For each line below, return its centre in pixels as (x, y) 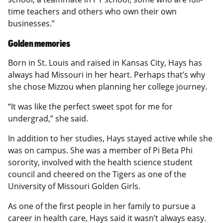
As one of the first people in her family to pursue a (102, 206)
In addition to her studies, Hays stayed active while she (110, 139)
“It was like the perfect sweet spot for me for (90, 107)
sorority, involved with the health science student (100, 163)
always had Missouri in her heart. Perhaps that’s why (107, 75)
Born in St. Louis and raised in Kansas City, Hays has (105, 63)
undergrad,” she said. (48, 119)
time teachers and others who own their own (92, 12)
